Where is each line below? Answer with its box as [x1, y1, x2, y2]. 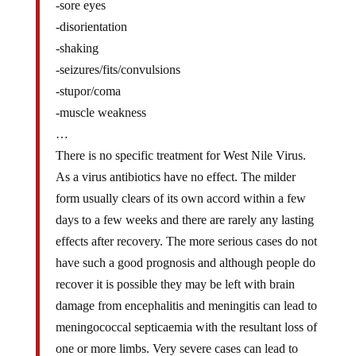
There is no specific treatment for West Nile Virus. [55, 135, 306, 149]
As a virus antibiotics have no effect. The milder [55, 157, 296, 171]
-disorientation [55, 6, 127, 21]
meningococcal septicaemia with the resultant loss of [55, 307, 317, 321]
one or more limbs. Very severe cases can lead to [55, 328, 298, 342]
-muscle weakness [55, 92, 146, 106]
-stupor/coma [55, 71, 121, 85]
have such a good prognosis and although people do [55, 242, 315, 257]
